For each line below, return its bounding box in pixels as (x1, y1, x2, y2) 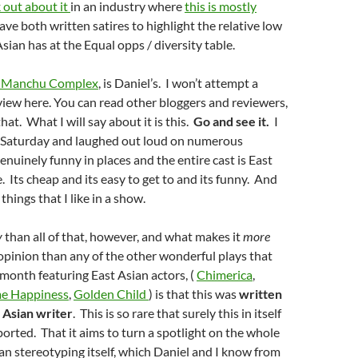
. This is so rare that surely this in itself (73, 305, 281, 320)
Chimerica (197, 267, 253, 282)
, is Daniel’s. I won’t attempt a (98, 75, 258, 90)
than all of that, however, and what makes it (2, 229, 243, 244)
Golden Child (74, 286, 149, 301)
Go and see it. (191, 113, 269, 129)
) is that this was (149, 286, 239, 301)
